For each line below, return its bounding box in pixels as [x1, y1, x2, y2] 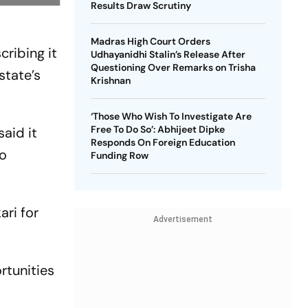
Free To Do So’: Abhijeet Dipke [90, 123, 225, 135]
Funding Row [90, 149, 148, 162]
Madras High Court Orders [90, 35, 210, 47]
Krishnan [90, 74, 131, 87]
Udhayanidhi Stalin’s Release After [90, 48, 245, 60]
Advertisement [153, 214, 212, 224]
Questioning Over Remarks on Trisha [90, 61, 256, 74]
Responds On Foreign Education [90, 136, 235, 148]
